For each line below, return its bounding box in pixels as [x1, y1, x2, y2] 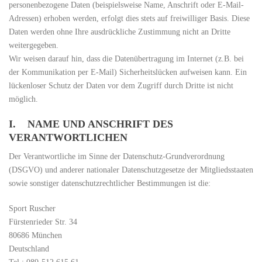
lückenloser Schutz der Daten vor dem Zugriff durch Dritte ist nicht [9, 81, 233, 90]
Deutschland [9, 244, 49, 253]
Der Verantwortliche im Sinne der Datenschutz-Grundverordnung [9, 152, 225, 161]
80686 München [9, 231, 62, 240]
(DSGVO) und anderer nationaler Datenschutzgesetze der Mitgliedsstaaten [9, 166, 253, 174]
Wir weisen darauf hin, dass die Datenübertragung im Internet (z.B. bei [9, 54, 244, 63]
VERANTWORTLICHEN [9, 132, 127, 143]
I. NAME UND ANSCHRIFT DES [9, 118, 173, 130]
